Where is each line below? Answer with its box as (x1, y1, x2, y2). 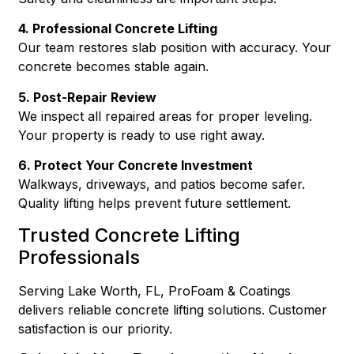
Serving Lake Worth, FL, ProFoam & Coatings (18, 282, 292, 299)
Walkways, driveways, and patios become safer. (18, 176, 306, 193)
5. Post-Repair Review (18, 88, 157, 105)
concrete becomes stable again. (18, 58, 209, 75)
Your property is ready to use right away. (18, 126, 265, 143)
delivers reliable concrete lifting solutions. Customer (18, 301, 328, 318)
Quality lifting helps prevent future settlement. (18, 195, 292, 212)
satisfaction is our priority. (18, 320, 173, 337)
